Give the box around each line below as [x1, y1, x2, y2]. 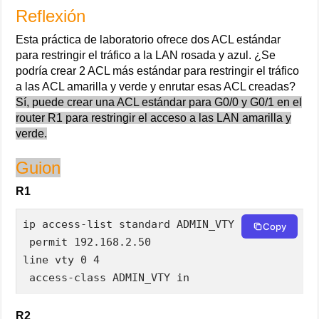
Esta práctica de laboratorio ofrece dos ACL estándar [16, 33, 281, 46]
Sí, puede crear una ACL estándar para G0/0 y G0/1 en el [16, 95, 303, 108]
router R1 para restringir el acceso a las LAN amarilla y [16, 111, 292, 124]
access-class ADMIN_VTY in [23, 271, 190, 284]
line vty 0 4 [23, 253, 100, 266]
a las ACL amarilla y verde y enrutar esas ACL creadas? [16, 80, 296, 93]
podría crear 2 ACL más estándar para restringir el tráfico [16, 64, 300, 77]
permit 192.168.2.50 [23, 235, 152, 249]
